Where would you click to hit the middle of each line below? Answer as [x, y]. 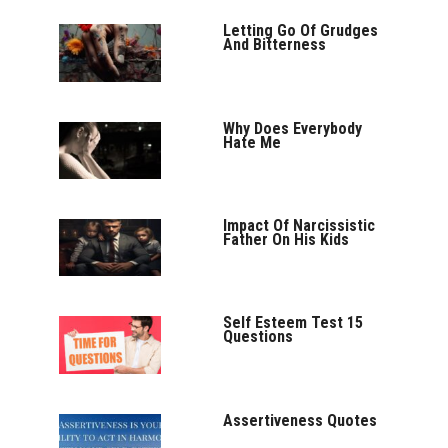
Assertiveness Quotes [300, 420]
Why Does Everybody [293, 128]
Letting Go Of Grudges [301, 31]
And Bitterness [275, 45]
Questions [258, 337]
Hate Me [252, 142]
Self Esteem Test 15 [293, 323]
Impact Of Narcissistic [299, 225]
